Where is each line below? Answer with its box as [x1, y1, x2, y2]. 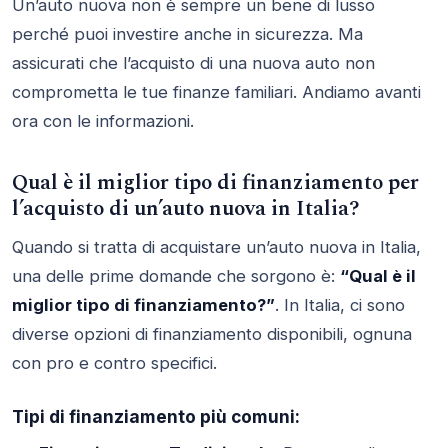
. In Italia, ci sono [275, 294, 405, 315]
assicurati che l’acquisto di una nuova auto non [12, 53, 375, 74]
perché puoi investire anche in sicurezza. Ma [12, 24, 363, 45]
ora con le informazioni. [12, 111, 194, 132]
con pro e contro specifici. [12, 352, 217, 373]
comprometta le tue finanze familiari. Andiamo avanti [12, 82, 421, 103]
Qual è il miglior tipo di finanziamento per [12, 166, 419, 199]
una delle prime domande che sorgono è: [12, 265, 340, 286]
